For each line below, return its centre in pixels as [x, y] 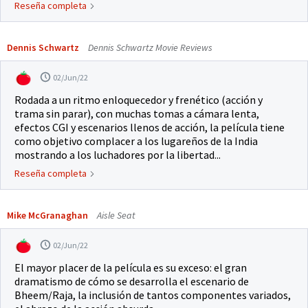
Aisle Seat [115, 216]
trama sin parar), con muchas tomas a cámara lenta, [137, 114]
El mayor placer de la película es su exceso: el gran [131, 268]
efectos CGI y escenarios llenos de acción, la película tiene [150, 128]
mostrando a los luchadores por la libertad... [118, 155]
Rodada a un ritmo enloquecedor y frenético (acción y [139, 100]
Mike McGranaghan [47, 216]
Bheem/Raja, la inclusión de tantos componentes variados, [153, 295]
